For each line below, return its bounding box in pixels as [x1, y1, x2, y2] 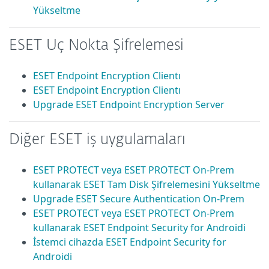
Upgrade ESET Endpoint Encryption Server [33, 98, 225, 111]
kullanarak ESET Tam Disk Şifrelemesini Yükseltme [33, 178, 260, 191]
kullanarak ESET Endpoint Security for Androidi [33, 221, 246, 234]
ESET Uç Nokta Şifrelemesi [9, 38, 184, 53]
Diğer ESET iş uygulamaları [9, 133, 186, 147]
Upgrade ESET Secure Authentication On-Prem [33, 192, 244, 205]
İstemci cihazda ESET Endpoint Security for [33, 235, 226, 249]
